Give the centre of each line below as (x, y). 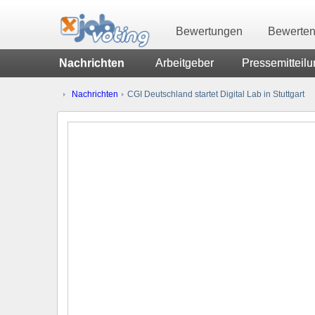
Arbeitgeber (185, 63)
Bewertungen (209, 31)
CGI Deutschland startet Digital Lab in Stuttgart (215, 94)
